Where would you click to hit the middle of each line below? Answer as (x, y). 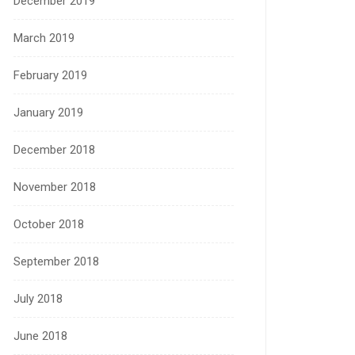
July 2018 (38, 299)
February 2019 (50, 75)
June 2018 (40, 336)
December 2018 (54, 150)
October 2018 (49, 224)
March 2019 (44, 38)
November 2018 (55, 187)
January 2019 (48, 113)
